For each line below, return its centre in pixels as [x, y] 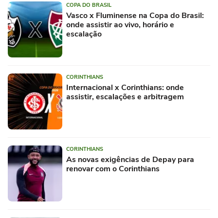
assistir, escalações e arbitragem [125, 97]
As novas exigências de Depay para [130, 159]
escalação [84, 34]
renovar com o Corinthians [113, 169]
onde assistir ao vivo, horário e [120, 25]
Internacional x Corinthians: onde [125, 87]
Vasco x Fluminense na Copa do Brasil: [135, 15]
